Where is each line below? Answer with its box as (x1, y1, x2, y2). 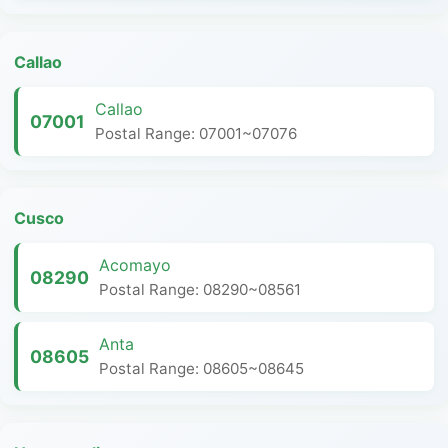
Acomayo (99, 255, 171, 275)
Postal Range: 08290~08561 (99, 280, 301, 299)
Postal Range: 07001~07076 (95, 124, 297, 143)
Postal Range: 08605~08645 (99, 359, 304, 378)
